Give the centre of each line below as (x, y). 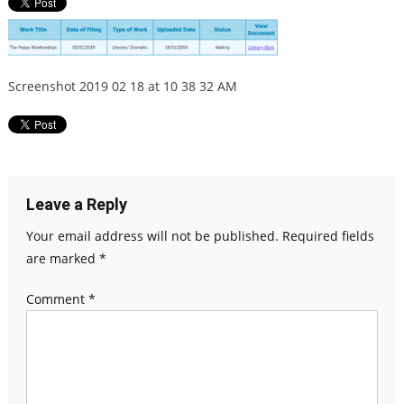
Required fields (328, 236)
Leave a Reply (76, 205)
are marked (62, 259)
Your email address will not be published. (152, 236)
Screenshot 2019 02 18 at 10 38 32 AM (122, 87)
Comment (57, 299)
